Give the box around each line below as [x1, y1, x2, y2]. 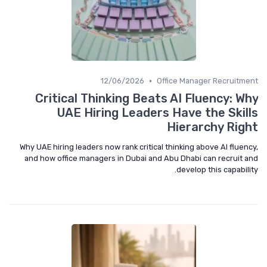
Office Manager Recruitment [157, 76, 258, 85]
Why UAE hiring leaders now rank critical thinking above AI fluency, [20, 142, 258, 151]
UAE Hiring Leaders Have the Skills [57, 105, 258, 120]
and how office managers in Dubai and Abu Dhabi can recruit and [24, 154, 258, 163]
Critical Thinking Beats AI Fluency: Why [35, 91, 258, 105]
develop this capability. [176, 165, 258, 174]
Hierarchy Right [167, 120, 258, 134]
